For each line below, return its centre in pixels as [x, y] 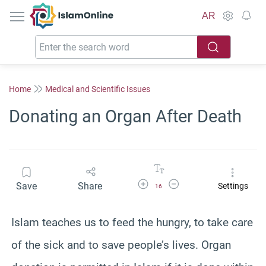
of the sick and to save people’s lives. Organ [121, 245]
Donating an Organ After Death [125, 116]
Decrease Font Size [197, 182]
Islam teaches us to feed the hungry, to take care [132, 222]
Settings [233, 186]
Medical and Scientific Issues [98, 89]
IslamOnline [96, 9]
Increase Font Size [165, 182]
